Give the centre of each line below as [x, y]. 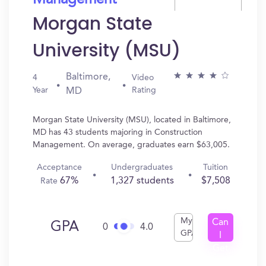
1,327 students [142, 181]
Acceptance [60, 167]
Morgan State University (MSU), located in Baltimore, [132, 120]
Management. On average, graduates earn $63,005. [131, 145]
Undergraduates [142, 167]
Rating [144, 90]
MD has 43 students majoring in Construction [118, 132]
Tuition [216, 167]
